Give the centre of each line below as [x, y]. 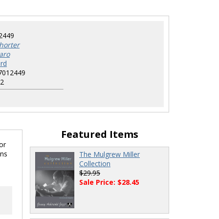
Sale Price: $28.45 [109, 182]
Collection [95, 164]
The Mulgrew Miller [109, 154]
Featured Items [99, 134]
